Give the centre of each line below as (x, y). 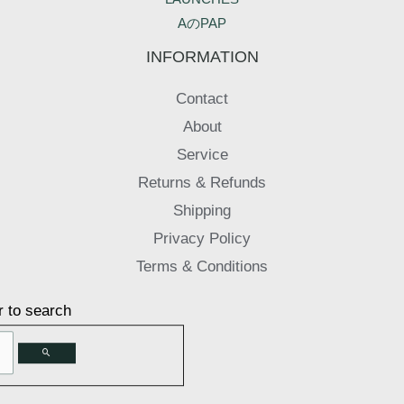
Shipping (202, 211)
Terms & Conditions (202, 267)
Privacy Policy (202, 239)
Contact (202, 99)
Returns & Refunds (202, 183)
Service (202, 155)
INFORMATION (202, 56)
